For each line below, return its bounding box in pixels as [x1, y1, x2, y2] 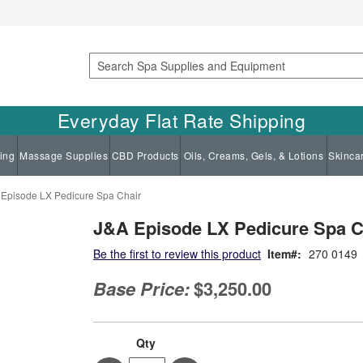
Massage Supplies [19, 147, 108, 162]
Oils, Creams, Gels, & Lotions [183, 147, 324, 162]
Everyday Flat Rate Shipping [57, 106, 306, 134]
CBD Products [111, 147, 179, 162]
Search [88, 74, 124, 91]
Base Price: [93, 275, 190, 301]
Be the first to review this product [93, 245, 261, 262]
